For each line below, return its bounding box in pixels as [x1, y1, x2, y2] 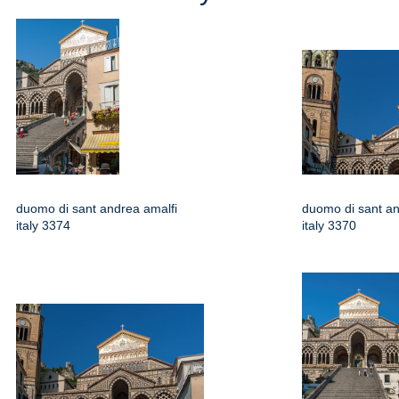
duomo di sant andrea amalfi [16, 200, 177, 216]
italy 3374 [16, 217, 70, 232]
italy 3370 [302, 217, 356, 232]
